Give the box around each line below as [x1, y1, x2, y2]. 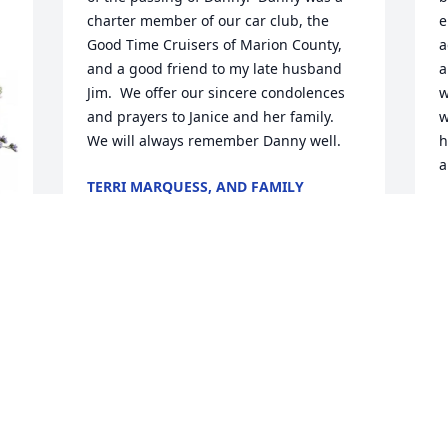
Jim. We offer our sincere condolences [87, 83, 346, 103]
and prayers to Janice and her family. [87, 107, 335, 127]
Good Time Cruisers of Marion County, [87, 35, 343, 55]
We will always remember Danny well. [87, 131, 342, 151]
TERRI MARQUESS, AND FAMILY [87, 177, 305, 197]
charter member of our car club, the [87, 11, 330, 31]
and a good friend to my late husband [87, 59, 343, 79]
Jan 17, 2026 [87, 197, 169, 217]
